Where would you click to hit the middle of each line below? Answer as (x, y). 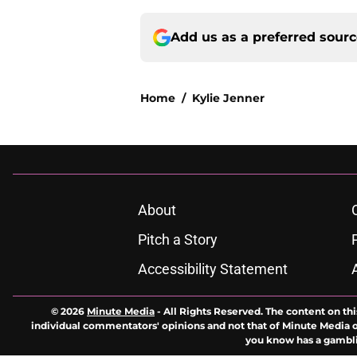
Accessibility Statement (212, 269)
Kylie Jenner (228, 98)
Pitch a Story (177, 240)
